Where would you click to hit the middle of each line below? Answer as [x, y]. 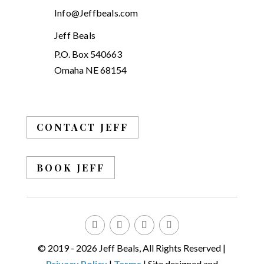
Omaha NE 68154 [90, 70]
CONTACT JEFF [82, 127]
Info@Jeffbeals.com [96, 12]
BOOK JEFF [70, 167]
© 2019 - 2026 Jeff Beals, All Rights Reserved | [132, 247]
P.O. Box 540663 [88, 54]
